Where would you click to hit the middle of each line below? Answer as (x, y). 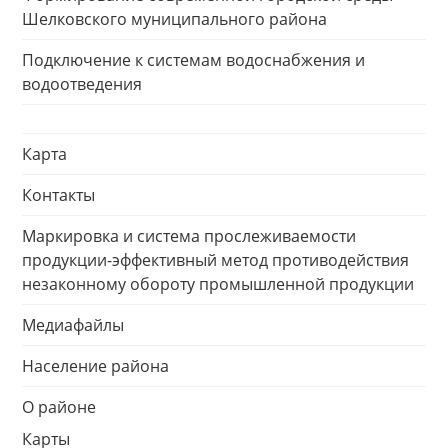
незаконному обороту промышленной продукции (218, 284)
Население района (95, 366)
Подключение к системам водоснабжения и (193, 60)
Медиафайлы (73, 325)
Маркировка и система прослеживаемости (189, 236)
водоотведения (82, 84)
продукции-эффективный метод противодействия (215, 260)
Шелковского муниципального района (174, 19)
